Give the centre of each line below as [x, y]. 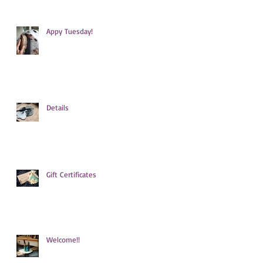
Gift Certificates [71, 174]
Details [58, 107]
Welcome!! [63, 239]
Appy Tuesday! [70, 31]
